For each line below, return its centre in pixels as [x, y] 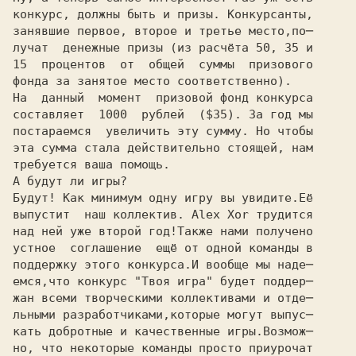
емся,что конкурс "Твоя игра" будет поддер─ [163, 281]
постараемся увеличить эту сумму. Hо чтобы [163, 131]
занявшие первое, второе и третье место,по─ [163, 31]
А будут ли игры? [70, 181]
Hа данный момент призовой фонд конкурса [163, 98]
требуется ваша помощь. [91, 164]
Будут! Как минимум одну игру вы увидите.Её [163, 198]
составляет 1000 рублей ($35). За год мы [163, 114]
